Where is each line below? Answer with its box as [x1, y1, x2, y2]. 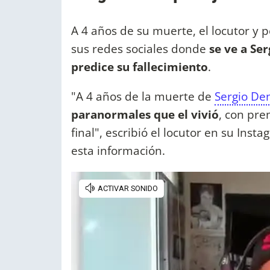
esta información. [71, 142, 165, 159]
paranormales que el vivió [71, 106, 219, 123]
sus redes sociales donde [71, 40, 209, 57]
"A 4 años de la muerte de [71, 88, 215, 105]
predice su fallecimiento [71, 58, 208, 75]
